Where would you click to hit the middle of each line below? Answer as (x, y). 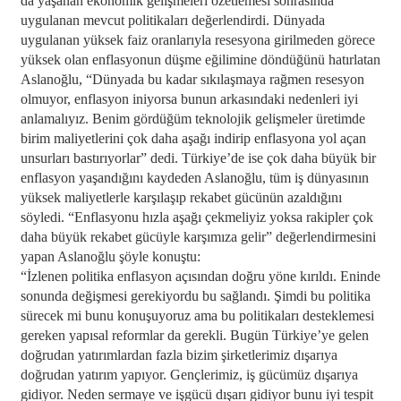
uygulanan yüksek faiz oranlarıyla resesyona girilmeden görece (197, 40)
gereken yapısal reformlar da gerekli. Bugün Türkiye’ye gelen (194, 335)
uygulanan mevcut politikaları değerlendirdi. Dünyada (172, 20)
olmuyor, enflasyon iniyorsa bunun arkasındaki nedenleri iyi (189, 99)
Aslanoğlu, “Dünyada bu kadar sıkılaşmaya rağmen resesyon (192, 79)
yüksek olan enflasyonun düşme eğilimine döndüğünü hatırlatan (200, 60)
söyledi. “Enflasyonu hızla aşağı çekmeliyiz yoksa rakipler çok (196, 217)
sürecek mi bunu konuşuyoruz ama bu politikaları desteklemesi (197, 316)
